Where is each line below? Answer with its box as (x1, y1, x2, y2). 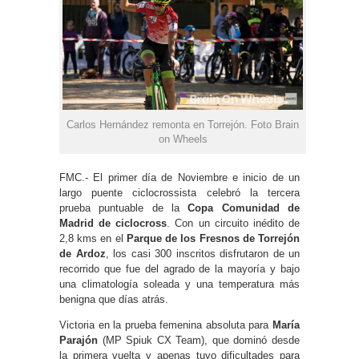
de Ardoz (59, 247, 106, 260)
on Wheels (158, 132, 208, 145)
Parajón (59, 333, 98, 346)
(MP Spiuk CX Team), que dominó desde (98, 333, 300, 346)
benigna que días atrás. (59, 292, 171, 305)
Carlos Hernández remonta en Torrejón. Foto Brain (67, 118, 299, 131)
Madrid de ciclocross (59, 216, 167, 229)
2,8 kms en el (59, 232, 127, 244)
